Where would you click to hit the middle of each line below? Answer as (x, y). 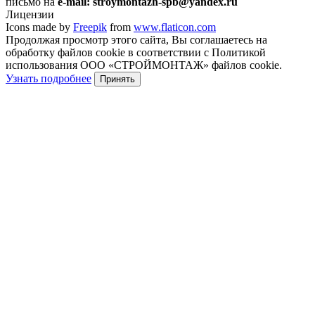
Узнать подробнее (49, 79)
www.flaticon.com (175, 27)
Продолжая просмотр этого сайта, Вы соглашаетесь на (136, 40)
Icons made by (39, 27)
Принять (117, 79)
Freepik (90, 27)
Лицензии (30, 15)
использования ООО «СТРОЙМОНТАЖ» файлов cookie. (144, 65)
